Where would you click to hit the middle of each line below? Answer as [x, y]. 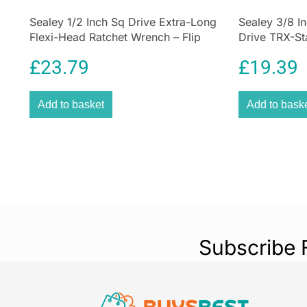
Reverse [50, 52]
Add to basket [71, 105]
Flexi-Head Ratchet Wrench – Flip [115, 37]
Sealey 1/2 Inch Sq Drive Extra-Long [123, 22]
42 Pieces [263, 52]
